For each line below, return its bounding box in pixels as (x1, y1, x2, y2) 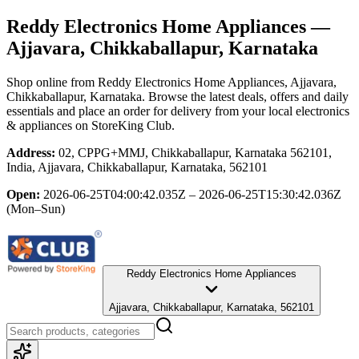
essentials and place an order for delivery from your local (6, 103, 292, 118)
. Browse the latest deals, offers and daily (142, 89, 349, 103)
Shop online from (6, 75, 98, 89)
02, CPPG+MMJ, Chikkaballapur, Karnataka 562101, (58, 145, 332, 159)
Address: (6, 145, 55, 159)
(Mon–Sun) (6, 201, 65, 216)
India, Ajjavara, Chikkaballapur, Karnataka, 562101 (6, 159, 268, 174)
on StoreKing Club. (72, 118, 175, 132)
